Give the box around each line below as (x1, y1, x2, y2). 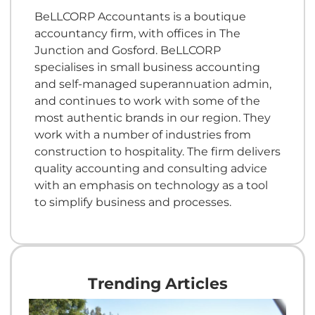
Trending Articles (87, 274, 228, 293)
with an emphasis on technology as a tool (34, 177, 268, 192)
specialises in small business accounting (34, 59, 260, 74)
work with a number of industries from (34, 127, 251, 141)
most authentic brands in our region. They (34, 110, 271, 124)
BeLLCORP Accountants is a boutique (34, 8, 246, 23)
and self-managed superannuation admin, (34, 76, 271, 91)
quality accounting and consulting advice (34, 160, 267, 175)
